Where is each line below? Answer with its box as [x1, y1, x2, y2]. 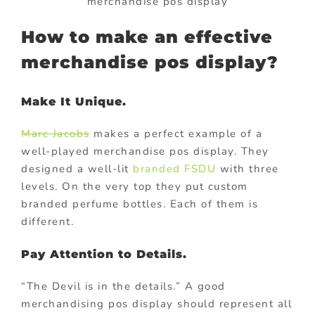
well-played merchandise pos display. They [21, 144, 269, 159]
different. [21, 214, 74, 229]
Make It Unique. [21, 95, 127, 109]
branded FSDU [133, 162, 216, 176]
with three [216, 162, 279, 176]
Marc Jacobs [21, 127, 90, 141]
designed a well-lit [21, 162, 133, 176]
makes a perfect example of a [89, 127, 262, 141]
